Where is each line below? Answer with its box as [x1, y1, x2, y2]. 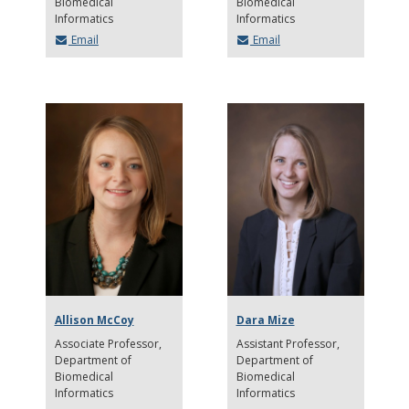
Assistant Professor [236, 336, 337, 352]
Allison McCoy [54, 312, 134, 329]
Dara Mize [236, 312, 295, 329]
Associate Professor [54, 336, 162, 352]
